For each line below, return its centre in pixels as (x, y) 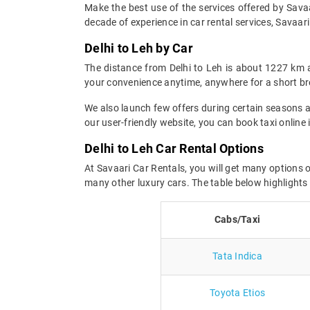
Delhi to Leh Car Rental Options (174, 148)
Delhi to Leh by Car (139, 48)
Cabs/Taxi (237, 219)
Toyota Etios (237, 292)
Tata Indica (237, 256)
